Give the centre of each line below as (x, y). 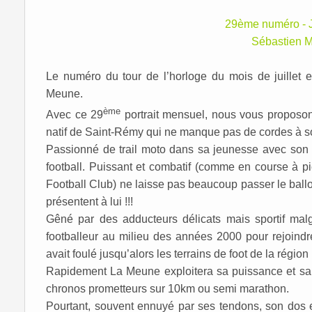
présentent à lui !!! (89, 202)
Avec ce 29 (75, 115)
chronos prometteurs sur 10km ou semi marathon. (167, 289)
